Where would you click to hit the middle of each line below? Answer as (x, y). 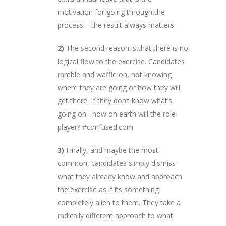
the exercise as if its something (108, 189)
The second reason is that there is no (126, 48)
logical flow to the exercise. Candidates (121, 61)
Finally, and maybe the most (111, 150)
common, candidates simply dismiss (117, 163)
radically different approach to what (115, 215)
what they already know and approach (120, 176)
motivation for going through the (111, 12)
